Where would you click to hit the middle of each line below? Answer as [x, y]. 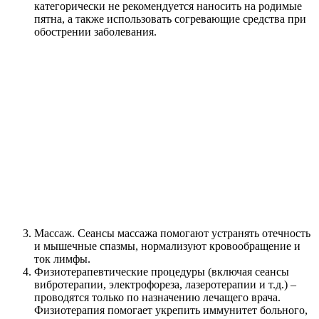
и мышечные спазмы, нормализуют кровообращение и [167, 246]
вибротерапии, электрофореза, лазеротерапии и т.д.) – [165, 285]
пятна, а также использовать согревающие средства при [170, 19]
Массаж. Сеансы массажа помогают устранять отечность [172, 234]
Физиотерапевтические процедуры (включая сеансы [162, 272]
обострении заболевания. [95, 31]
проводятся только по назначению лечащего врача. [157, 298]
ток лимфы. [62, 259]
